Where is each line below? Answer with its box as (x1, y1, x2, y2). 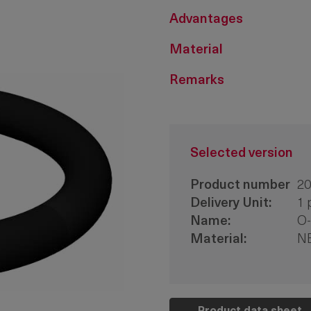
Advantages (169, 13, 243, 26)
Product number (190, 179, 290, 192)
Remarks (169, 74, 224, 87)
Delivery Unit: (190, 197, 271, 210)
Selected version (190, 147, 293, 160)
